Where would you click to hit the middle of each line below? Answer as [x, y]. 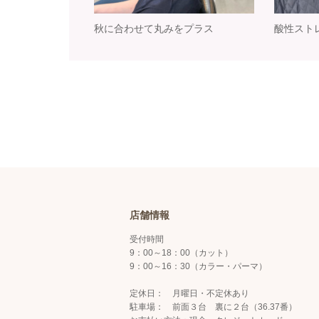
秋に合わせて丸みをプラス [153, 28]
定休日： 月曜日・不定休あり [189, 293]
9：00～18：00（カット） [181, 252]
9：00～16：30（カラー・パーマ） [198, 266]
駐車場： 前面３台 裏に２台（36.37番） [213, 307]
